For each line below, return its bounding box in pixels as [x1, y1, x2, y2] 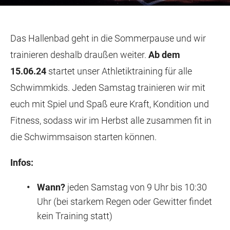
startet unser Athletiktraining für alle [46, 66, 192, 76]
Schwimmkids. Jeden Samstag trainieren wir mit [10, 82, 205, 93]
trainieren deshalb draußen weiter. [10, 49, 148, 60]
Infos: [10, 157, 33, 168]
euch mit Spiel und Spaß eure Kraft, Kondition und [10, 99, 209, 109]
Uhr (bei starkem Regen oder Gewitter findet [37, 196, 212, 207]
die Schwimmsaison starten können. [10, 131, 157, 142]
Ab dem [148, 49, 180, 60]
